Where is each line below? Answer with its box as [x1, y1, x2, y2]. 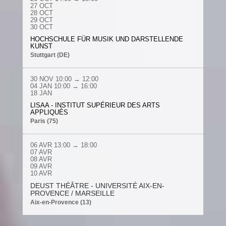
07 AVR [30, 148, 52, 156]
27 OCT [30, 2, 53, 10]
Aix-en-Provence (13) [30, 199, 91, 206]
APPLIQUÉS [30, 108, 68, 116]
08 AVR [30, 155, 52, 163]
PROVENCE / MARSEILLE [30, 189, 115, 197]
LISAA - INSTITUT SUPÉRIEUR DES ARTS [30, 101, 160, 109]
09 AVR [30, 162, 52, 170]
